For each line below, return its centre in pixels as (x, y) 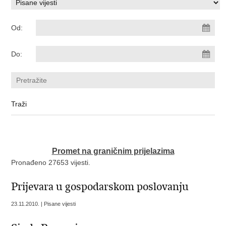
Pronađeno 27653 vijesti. (51, 162)
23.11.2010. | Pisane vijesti (44, 204)
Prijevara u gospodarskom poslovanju (100, 187)
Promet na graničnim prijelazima (113, 151)
